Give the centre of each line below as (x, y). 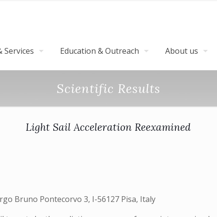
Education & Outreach (100, 51)
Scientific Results (108, 88)
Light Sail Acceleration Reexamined (108, 127)
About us (182, 51)
